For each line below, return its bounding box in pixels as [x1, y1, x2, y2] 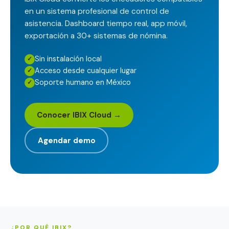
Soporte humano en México [35, 78, 131, 87]
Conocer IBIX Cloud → [37, 110, 121, 120]
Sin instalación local [35, 54, 102, 63]
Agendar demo [37, 135, 96, 146]
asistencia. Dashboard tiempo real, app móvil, [25, 18, 187, 29]
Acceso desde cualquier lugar [35, 66, 136, 75]
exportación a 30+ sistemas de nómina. [25, 31, 168, 41]
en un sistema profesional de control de [25, 6, 169, 16]
